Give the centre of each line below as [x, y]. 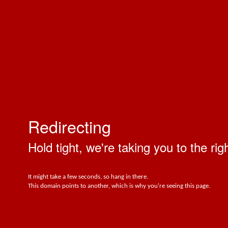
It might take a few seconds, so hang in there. [88, 177]
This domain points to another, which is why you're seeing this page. [119, 186]
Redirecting [69, 126]
